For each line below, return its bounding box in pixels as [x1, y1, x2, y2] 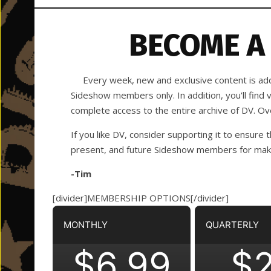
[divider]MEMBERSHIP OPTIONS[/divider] [53, 192, 229, 204]
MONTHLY [64, 219, 108, 230]
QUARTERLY [206, 219, 260, 230]
